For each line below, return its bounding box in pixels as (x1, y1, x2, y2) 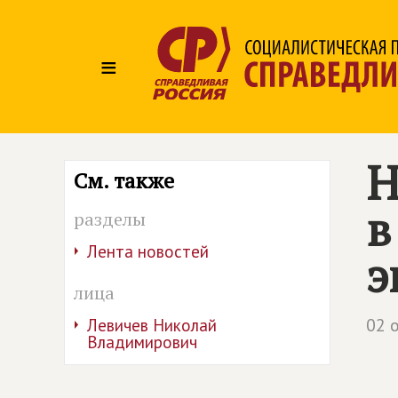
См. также (74, 166, 174, 195)
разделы (74, 207, 146, 231)
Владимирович (87, 331, 197, 353)
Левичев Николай (87, 314, 217, 336)
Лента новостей (87, 241, 209, 262)
